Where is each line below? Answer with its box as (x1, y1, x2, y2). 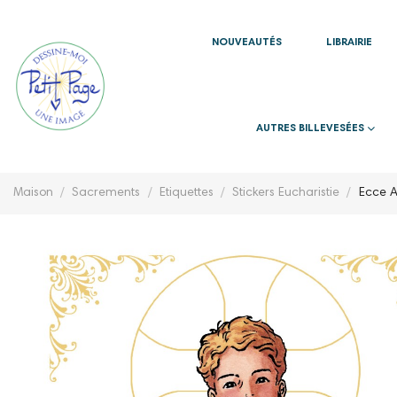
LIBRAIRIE (326, 37, 372, 48)
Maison (13, 186, 53, 199)
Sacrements (72, 186, 141, 199)
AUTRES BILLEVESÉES (256, 123, 367, 135)
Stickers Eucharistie (232, 186, 340, 199)
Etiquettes (159, 186, 214, 199)
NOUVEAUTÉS (212, 37, 282, 48)
